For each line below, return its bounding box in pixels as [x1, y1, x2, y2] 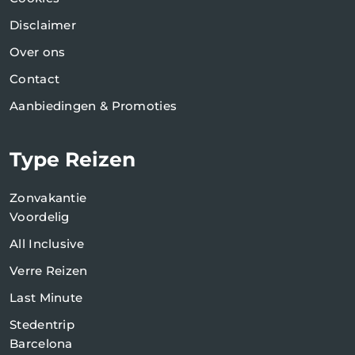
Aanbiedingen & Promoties [10, 98, 177, 114]
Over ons [10, 44, 66, 60]
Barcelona [10, 336, 73, 352]
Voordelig [10, 209, 70, 225]
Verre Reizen [10, 263, 88, 279]
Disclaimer [10, 17, 76, 33]
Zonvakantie [10, 190, 87, 206]
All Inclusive [10, 236, 84, 252]
